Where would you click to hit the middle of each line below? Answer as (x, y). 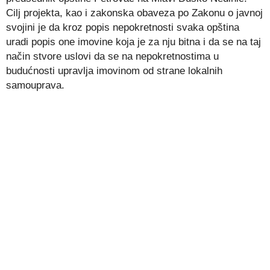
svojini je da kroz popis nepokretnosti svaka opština (123, 27)
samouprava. (35, 85)
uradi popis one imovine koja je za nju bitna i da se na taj (133, 42)
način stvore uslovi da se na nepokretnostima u (112, 56)
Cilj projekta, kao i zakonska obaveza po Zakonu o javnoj (134, 13)
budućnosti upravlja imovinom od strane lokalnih (114, 71)
